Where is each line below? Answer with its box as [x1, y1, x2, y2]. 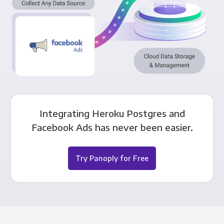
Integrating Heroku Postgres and [39, 107, 185, 119]
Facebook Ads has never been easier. [31, 121, 193, 133]
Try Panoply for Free [75, 153, 148, 162]
